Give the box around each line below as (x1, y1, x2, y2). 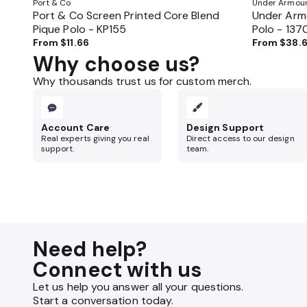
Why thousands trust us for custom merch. (33, 74, 252, 88)
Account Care (41, 121, 110, 134)
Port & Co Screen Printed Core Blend (33, 8, 219, 23)
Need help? (33, 236, 147, 262)
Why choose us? (33, 51, 200, 77)
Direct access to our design (186, 133, 295, 144)
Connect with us (33, 256, 202, 283)
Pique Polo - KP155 (33, 22, 127, 36)
